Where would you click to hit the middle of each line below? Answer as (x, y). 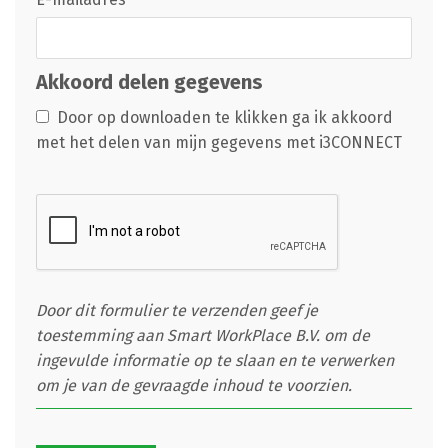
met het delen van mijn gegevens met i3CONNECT (218, 142)
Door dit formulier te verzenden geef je (176, 310)
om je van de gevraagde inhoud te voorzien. (193, 385)
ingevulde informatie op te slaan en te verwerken (214, 360)
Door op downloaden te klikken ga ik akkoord (220, 117)
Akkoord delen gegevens (149, 82)
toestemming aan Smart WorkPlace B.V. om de (202, 335)
